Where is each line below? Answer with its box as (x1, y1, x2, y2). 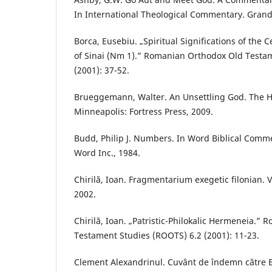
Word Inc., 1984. (74, 146, 140, 158)
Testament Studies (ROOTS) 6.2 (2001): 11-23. (74, 229, 259, 241)
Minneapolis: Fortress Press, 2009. (74, 105, 213, 117)
